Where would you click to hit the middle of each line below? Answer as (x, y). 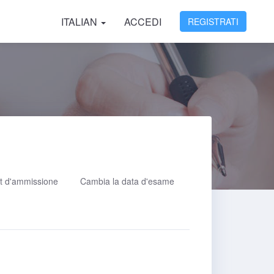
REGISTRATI (213, 21)
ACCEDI (143, 22)
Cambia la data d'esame (127, 181)
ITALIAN (80, 22)
